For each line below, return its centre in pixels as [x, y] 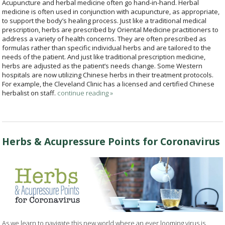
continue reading [84, 93]
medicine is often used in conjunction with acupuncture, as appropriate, [111, 11]
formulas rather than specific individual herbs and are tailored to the [107, 47]
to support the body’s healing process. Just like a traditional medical [104, 20]
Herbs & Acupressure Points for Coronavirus [111, 141]
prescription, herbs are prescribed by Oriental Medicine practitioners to [110, 29]
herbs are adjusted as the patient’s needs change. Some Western [102, 66]
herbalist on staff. [29, 93]
